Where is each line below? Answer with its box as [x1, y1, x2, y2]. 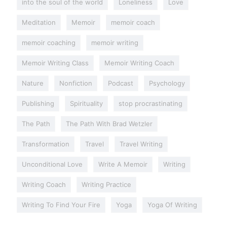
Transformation [22, 139, 69, 148]
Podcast [108, 79, 133, 87]
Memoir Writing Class [22, 58, 89, 67]
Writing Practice [82, 180, 131, 188]
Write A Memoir [98, 160, 147, 168]
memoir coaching [22, 38, 75, 47]
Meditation [22, 18, 56, 26]
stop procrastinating [119, 99, 182, 107]
